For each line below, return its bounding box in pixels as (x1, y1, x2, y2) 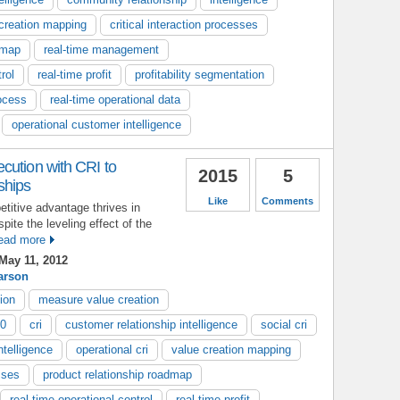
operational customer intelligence (12, 117, 181, 131)
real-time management (44, 42, 159, 56)
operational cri (76, 342, 148, 356)
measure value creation (38, 292, 159, 306)
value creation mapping (171, 342, 291, 356)
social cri (261, 317, 307, 331)
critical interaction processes (110, 17, 258, 31)
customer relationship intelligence (65, 317, 237, 331)
